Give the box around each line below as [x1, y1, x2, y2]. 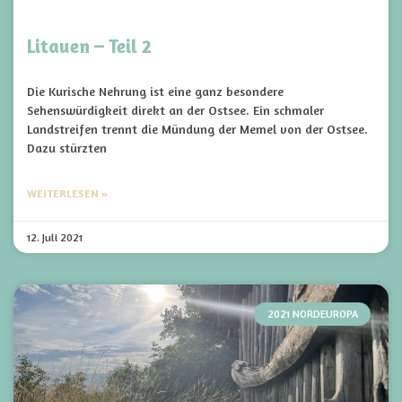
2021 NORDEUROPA [267, 307, 358, 321]
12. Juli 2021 [27, 231, 83, 244]
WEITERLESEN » [27, 187, 108, 200]
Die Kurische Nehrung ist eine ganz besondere [27, 83, 284, 99]
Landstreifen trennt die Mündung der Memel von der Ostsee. [27, 121, 368, 136]
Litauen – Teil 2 [27, 35, 152, 57]
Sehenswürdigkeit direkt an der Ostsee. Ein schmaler [27, 102, 324, 118]
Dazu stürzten [27, 140, 107, 155]
